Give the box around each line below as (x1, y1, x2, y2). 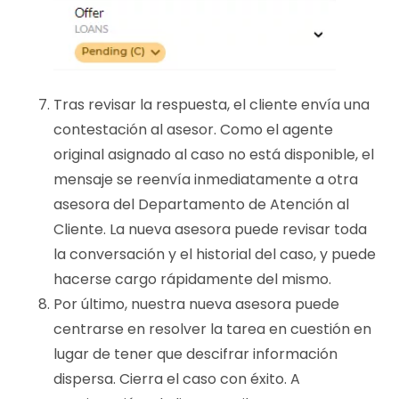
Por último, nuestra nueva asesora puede (53, 294, 339, 315)
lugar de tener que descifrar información (53, 344, 338, 365)
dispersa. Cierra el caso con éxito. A (53, 369, 300, 390)
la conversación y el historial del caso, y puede (53, 244, 376, 265)
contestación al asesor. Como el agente (53, 119, 333, 141)
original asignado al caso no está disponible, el (53, 144, 374, 166)
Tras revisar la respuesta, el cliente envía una (53, 94, 370, 116)
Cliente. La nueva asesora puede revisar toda (53, 219, 367, 240)
